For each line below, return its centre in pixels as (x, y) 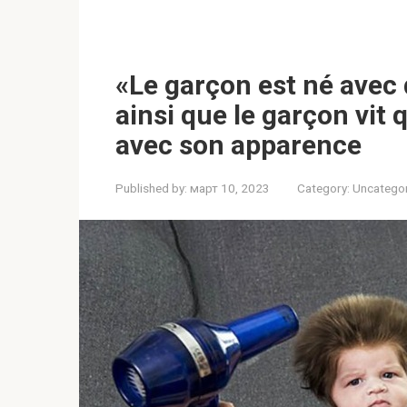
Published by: (151, 188)
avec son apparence (238, 145)
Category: (323, 188)
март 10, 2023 (230, 188)
